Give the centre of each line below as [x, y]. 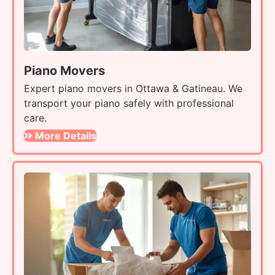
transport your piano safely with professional [129, 103]
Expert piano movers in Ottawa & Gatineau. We [133, 88]
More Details [66, 135]
